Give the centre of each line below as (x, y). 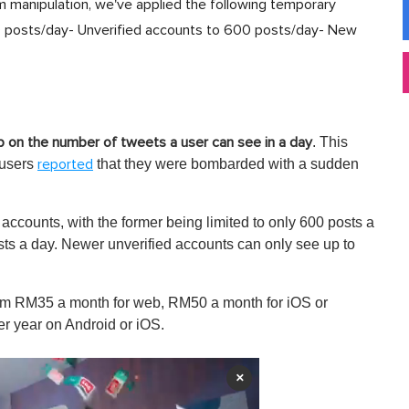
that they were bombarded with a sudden (226, 163)
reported (65, 164)
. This (330, 142)
